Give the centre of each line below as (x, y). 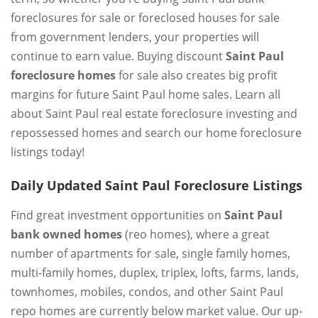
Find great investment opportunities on (117, 215)
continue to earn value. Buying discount (118, 56)
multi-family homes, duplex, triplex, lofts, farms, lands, (155, 273)
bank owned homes (66, 234)
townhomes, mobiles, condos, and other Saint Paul (147, 292)
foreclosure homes (63, 75)
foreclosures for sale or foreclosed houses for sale (145, 18)
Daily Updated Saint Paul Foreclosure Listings (157, 185)
